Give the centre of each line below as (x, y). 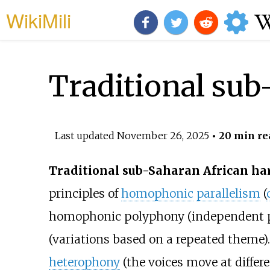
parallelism (228, 194)
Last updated (86, 135)
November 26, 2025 (163, 135)
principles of (85, 194)
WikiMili (39, 20)
